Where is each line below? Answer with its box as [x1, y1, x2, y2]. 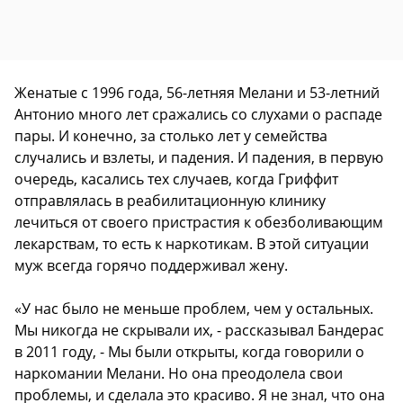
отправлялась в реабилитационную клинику [14, 191, 326, 211]
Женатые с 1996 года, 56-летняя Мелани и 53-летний [14, 83, 380, 103]
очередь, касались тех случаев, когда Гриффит [14, 169, 338, 190]
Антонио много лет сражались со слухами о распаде [14, 104, 382, 125]
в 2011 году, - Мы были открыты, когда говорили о [14, 342, 364, 363]
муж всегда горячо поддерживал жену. [14, 255, 288, 276]
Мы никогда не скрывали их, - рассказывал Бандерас [14, 320, 384, 341]
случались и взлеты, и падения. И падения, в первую [14, 148, 383, 168]
